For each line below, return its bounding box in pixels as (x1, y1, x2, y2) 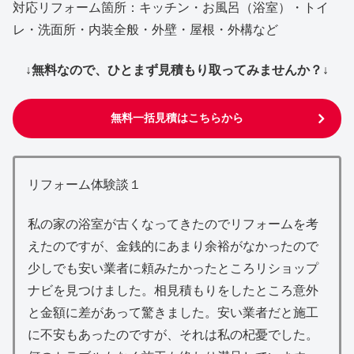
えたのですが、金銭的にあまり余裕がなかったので (28, 239, 318, 254)
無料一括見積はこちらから (111, 111, 243, 125)
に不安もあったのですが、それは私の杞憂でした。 (28, 328, 318, 342)
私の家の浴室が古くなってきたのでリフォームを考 (28, 217, 318, 232)
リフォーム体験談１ (28, 177, 141, 191)
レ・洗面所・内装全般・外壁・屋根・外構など (13, 23, 278, 37)
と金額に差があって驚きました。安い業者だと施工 (28, 306, 318, 320)
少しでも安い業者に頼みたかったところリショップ (28, 262, 318, 276)
